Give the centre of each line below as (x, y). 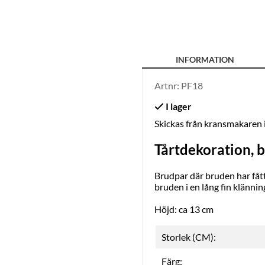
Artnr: (168, 86)
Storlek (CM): (189, 237)
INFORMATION (205, 60)
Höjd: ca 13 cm (184, 209)
